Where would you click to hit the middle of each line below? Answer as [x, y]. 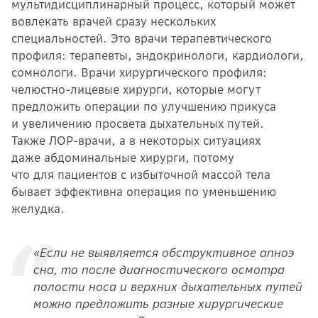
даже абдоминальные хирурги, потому [123, 157]
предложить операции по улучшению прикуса [144, 106]
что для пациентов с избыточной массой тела [141, 174]
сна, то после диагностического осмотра [158, 269]
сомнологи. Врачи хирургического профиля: [139, 72]
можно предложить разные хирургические [158, 303]
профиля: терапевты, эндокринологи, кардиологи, [158, 55]
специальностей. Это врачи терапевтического [142, 38]
